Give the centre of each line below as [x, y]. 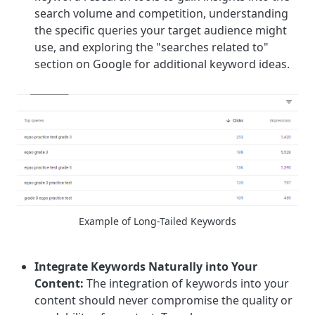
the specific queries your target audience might [161, 31]
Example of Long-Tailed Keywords [157, 221]
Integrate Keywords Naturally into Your [146, 266]
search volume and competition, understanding [161, 14]
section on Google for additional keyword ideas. [162, 64]
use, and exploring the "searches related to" [152, 47]
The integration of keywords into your [186, 283]
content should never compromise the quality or [163, 300]
